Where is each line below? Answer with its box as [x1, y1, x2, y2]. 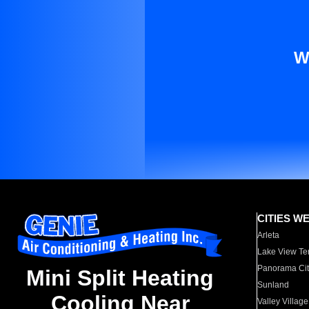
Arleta [257, 230, 280, 240]
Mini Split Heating [26, 266, 214, 291]
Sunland [257, 280, 290, 290]
